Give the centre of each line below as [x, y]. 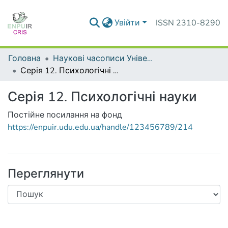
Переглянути [46, 174]
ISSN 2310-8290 [188, 23]
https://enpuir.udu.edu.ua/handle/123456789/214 [100, 127]
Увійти [127, 23]
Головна [24, 59]
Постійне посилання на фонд [65, 115]
